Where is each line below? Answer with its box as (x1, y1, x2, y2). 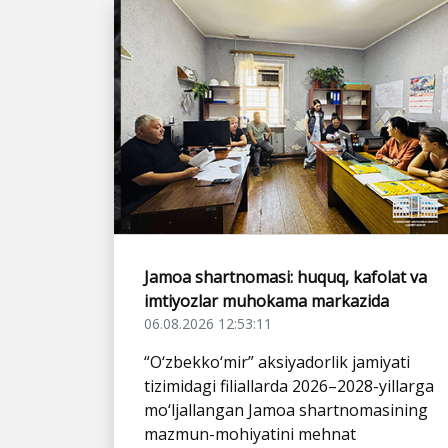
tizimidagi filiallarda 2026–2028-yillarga (144, 374, 434, 397)
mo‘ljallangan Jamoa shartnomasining (144, 398, 428, 421)
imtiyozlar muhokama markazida (144, 289, 389, 312)
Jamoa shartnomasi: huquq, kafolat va (144, 265, 427, 288)
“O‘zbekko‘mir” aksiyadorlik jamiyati (144, 350, 410, 373)
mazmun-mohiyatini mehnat (144, 422, 356, 445)
